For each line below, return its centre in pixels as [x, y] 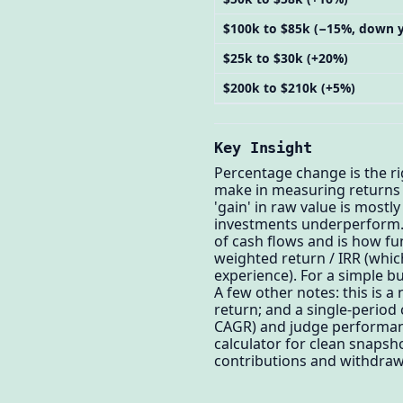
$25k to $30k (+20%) [285, 58]
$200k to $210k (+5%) [289, 87]
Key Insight [264, 148]
